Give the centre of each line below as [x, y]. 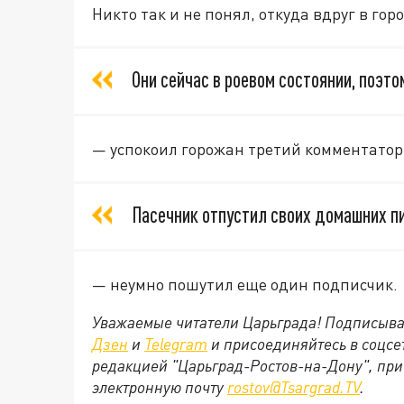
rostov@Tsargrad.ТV [294, 387]
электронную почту [160, 387]
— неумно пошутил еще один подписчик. [245, 284]
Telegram [176, 344]
